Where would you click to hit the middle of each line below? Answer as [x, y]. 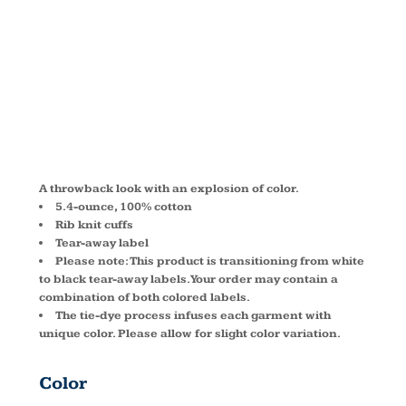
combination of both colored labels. [145, 297]
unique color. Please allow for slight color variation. [190, 333]
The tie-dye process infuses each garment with [193, 315]
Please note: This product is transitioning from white [210, 261]
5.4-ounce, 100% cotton [124, 207]
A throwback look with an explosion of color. [169, 188]
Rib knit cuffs [94, 225]
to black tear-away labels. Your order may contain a [188, 279]
